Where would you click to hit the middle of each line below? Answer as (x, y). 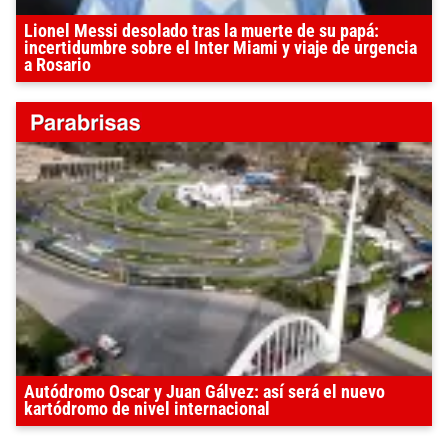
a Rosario (57, 64)
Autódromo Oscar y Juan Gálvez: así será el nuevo (204, 391)
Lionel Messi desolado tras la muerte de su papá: (201, 30)
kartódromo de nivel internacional (147, 408)
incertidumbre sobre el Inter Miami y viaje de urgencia (220, 47)
